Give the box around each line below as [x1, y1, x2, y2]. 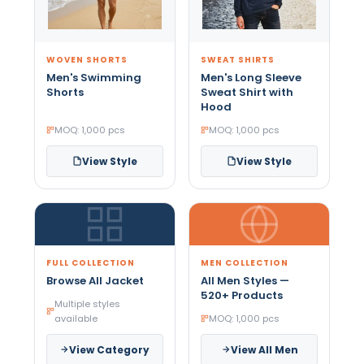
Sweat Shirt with [201, 84, 293, 100]
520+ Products [201, 287, 283, 303]
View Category [69, 342, 150, 357]
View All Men [230, 342, 298, 357]
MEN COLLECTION [201, 256, 288, 269]
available [54, 311, 97, 325]
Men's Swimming [45, 69, 141, 85]
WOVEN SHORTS [45, 53, 128, 66]
